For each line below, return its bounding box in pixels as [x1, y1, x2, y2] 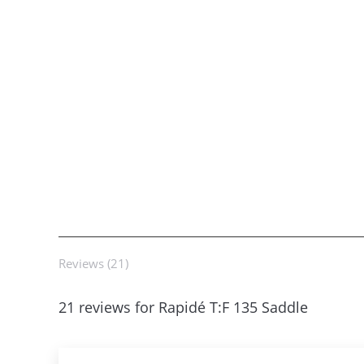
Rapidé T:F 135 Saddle [158, 297, 308, 317]
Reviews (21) [58, 255, 128, 271]
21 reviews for [58, 297, 158, 317]
